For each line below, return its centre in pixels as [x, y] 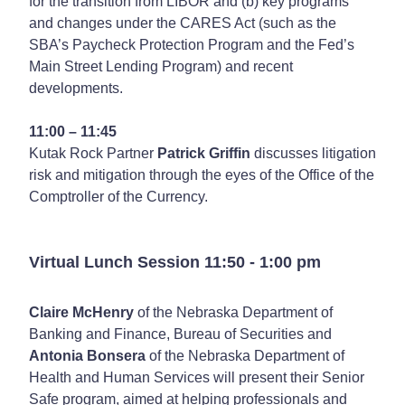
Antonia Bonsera [87, 355]
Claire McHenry [81, 312]
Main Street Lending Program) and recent [161, 66]
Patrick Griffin [204, 153]
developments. [76, 88]
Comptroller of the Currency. [118, 196]
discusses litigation [313, 153]
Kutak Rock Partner [93, 153]
